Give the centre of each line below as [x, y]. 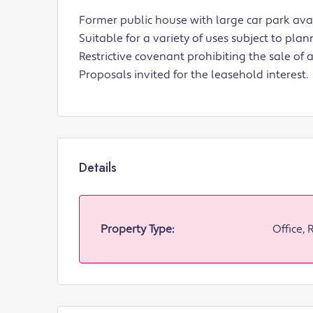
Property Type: [137, 229]
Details [98, 168]
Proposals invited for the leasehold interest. [194, 74]
